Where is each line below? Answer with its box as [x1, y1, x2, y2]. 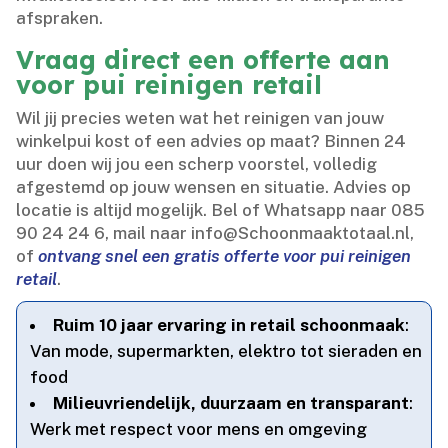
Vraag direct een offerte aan [16, 44, 391, 76]
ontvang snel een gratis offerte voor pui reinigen [38, 246, 412, 267]
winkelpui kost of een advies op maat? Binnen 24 [16, 131, 407, 152]
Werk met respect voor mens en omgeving [30, 419, 368, 440]
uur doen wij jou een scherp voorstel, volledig [16, 154, 378, 175]
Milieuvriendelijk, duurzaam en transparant [53, 393, 410, 414]
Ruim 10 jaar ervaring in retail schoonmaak [53, 315, 406, 336]
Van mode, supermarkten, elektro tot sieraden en [30, 341, 423, 362]
